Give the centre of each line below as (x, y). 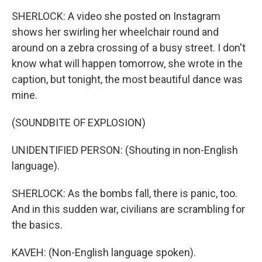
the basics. (37, 225)
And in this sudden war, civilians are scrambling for (128, 209)
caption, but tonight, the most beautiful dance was (127, 80)
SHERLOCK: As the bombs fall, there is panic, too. (125, 194)
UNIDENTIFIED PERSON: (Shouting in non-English (125, 150)
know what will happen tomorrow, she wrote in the (127, 64)
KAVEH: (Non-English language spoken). (104, 253)
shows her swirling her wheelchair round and (115, 32)
